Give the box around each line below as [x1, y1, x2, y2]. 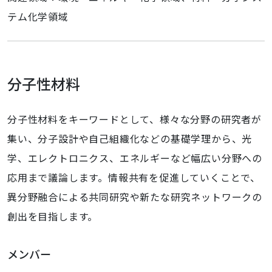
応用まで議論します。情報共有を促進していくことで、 [7, 170, 260, 185]
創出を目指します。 [7, 209, 98, 223]
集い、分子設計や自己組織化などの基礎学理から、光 [7, 131, 253, 146]
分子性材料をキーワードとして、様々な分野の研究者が [7, 112, 262, 126]
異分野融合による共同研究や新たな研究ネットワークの [7, 189, 262, 204]
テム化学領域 [7, 9, 69, 24]
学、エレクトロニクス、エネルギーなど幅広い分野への [7, 151, 262, 165]
